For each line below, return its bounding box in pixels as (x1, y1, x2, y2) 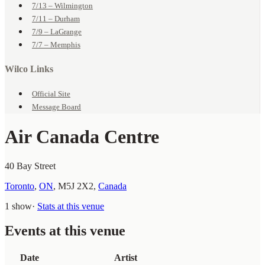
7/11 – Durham (32, 14, 80, 24)
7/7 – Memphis (32, 40, 80, 50)
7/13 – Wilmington (32, 1, 93, 11)
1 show (5, 201, 32, 211)
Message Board (32, 102, 81, 111)
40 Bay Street (5, 160, 56, 171)
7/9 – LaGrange (32, 27, 82, 37)
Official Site (32, 89, 70, 98)
